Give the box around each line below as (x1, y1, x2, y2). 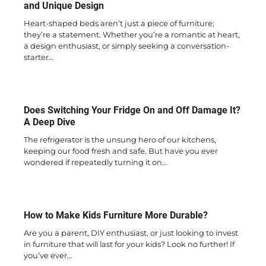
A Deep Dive (24, 116, 75, 128)
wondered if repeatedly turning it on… (24, 157, 167, 167)
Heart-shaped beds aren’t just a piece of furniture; (24, 18, 214, 28)
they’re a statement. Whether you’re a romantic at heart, (24, 30, 240, 40)
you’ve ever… (24, 251, 72, 261)
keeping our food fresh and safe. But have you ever (24, 146, 218, 156)
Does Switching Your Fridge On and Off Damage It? (24, 104, 240, 116)
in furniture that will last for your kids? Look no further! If (24, 239, 235, 249)
